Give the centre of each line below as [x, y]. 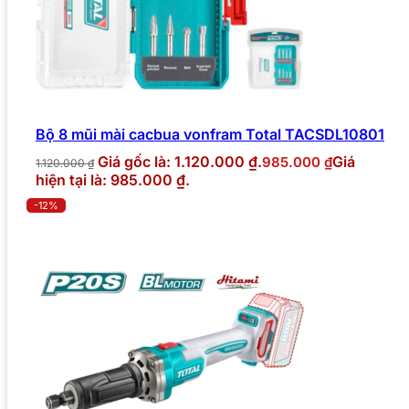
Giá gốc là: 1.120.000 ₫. [180, 161]
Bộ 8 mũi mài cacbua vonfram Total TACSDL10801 [210, 134]
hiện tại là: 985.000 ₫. [113, 179]
